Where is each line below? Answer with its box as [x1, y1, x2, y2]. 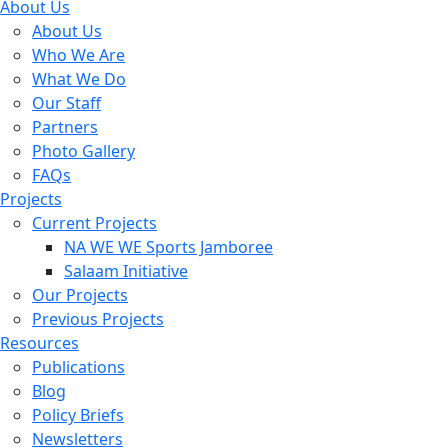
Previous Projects [32, 308, 164, 331]
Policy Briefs [32, 404, 124, 427]
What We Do [32, 68, 126, 91]
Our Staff [32, 92, 101, 115]
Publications [32, 356, 125, 379]
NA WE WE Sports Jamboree [64, 236, 273, 259]
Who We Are [32, 44, 125, 67]
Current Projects [32, 212, 157, 235]
